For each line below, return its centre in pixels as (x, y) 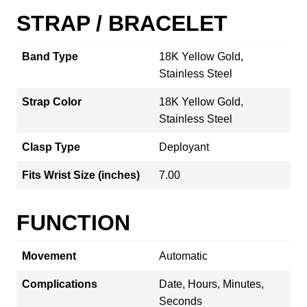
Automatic (183, 256)
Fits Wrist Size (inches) (81, 175)
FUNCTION (73, 222)
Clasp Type (51, 147)
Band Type (50, 56)
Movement (49, 256)
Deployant (184, 147)
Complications (60, 284)
